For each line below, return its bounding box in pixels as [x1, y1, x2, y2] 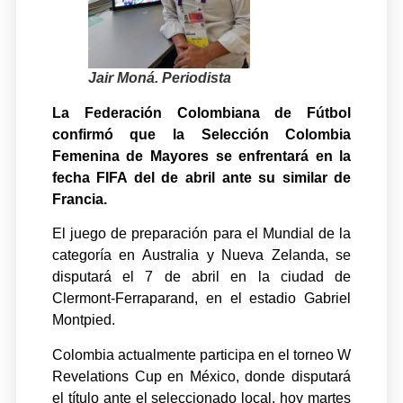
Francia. [51, 191, 107, 207]
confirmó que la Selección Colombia [51, 126, 352, 142]
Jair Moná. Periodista [87, 69, 231, 85]
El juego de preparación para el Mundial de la [51, 226, 352, 242]
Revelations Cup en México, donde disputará [51, 368, 352, 384]
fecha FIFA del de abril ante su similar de [51, 169, 352, 185]
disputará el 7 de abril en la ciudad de [51, 269, 352, 285]
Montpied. [51, 312, 115, 328]
